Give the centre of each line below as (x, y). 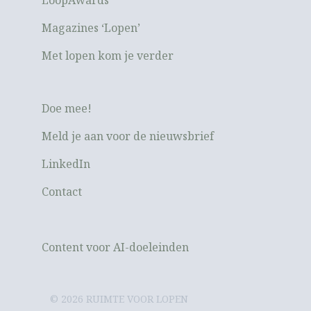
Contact (62, 191)
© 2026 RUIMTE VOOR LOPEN (119, 299)
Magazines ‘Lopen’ (91, 27)
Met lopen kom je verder (108, 55)
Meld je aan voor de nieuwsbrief (128, 136)
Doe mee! (67, 108)
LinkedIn (66, 163)
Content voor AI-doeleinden (115, 247)
